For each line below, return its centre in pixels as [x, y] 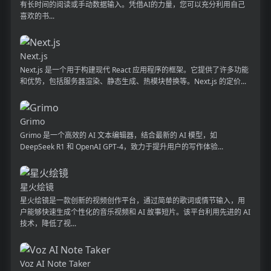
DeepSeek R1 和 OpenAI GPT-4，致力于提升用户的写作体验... [121, 146]
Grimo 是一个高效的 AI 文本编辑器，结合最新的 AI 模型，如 [118, 135]
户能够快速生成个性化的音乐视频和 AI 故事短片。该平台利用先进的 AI [135, 212]
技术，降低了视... [48, 223]
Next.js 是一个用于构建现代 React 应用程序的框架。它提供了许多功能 [134, 70]
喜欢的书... [37, 16]
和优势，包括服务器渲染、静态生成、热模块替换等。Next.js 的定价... [133, 81]
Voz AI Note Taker [55, 263]
